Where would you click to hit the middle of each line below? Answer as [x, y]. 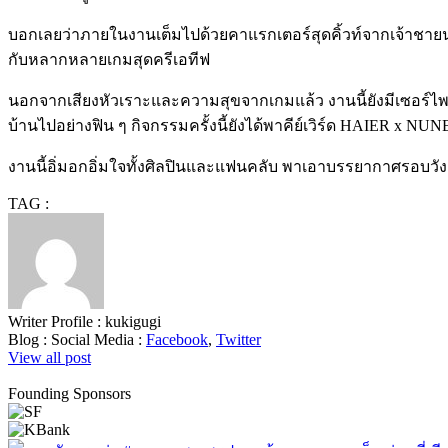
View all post [49, 357]
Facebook [177, 339]
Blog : [29, 339]
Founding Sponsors [69, 393]
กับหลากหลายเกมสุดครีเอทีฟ [109, 59]
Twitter [238, 339]
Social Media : [98, 339]
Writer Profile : [56, 321]
